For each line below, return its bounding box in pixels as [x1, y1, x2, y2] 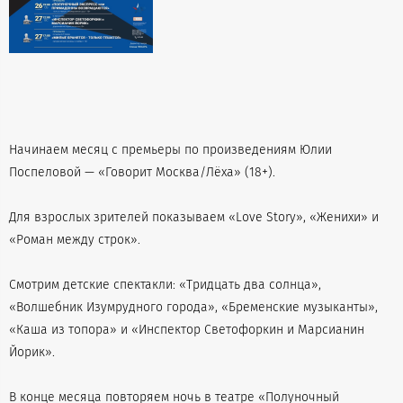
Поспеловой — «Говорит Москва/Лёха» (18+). [9, 165, 275, 181]
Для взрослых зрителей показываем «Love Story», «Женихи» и [9, 210, 379, 226]
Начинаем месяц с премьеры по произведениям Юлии [9, 142, 332, 158]
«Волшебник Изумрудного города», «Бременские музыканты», [9, 300, 378, 316]
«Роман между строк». [9, 232, 140, 248]
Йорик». [9, 345, 55, 361]
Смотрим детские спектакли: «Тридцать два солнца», [9, 277, 321, 293]
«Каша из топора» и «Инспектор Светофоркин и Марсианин [9, 322, 364, 338]
